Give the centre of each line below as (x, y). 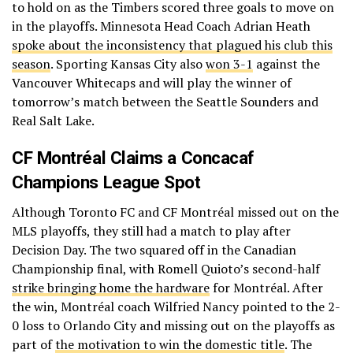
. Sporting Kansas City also (128, 63)
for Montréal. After (266, 287)
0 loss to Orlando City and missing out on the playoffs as (173, 325)
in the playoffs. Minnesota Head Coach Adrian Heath (161, 26)
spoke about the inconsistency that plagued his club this (172, 45)
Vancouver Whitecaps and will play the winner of (152, 82)
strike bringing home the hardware (111, 287)
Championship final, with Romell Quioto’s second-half (166, 268)
